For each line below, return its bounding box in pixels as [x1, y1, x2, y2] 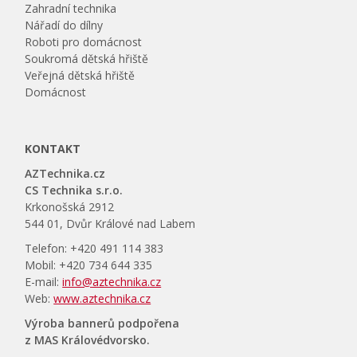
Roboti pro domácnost [25, 34, 143, 49]
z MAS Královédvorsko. [25, 332, 151, 347]
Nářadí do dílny [25, 18, 104, 33]
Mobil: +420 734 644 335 [25, 257, 153, 273]
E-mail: [25, 274, 63, 289]
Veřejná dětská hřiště [25, 68, 135, 83]
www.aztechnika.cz [53, 291, 151, 306]
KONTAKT [25, 141, 81, 156]
